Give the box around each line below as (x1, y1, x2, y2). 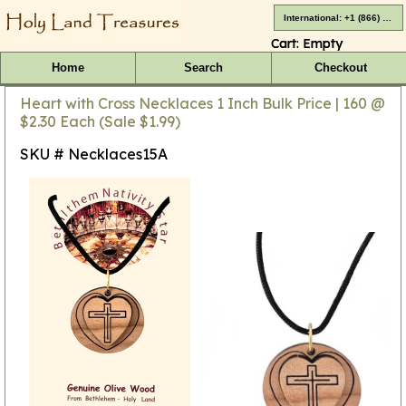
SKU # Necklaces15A (20, 144, 168, 163)
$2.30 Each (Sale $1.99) (20, 111, 180, 130)
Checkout (314, 61, 367, 74)
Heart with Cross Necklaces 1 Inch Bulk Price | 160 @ (20, 93, 385, 112)
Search (183, 61, 223, 74)
